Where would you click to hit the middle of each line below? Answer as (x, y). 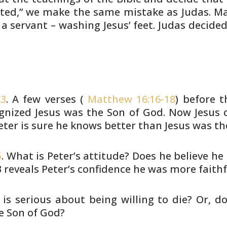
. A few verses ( (45, 99)
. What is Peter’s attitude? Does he (86, 156)
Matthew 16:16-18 (129, 99)
